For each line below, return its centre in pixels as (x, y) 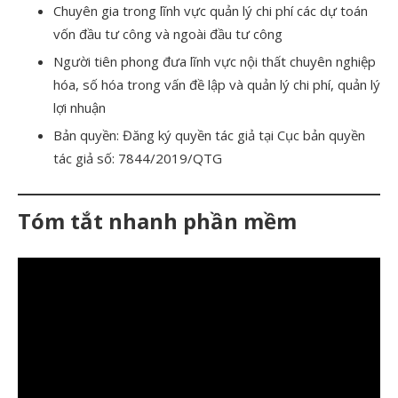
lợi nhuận (80, 107)
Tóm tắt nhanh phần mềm (157, 220)
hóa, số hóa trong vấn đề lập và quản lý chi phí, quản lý (217, 84)
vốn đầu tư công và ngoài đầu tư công (168, 33)
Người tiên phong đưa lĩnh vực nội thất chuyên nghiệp (215, 61)
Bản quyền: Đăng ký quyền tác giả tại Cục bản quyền (209, 135)
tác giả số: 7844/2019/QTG (138, 158)
